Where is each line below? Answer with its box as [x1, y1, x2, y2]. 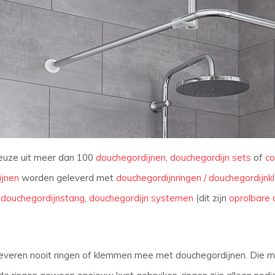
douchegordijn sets [169, 152, 251, 164]
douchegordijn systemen [88, 192, 193, 204]
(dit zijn [193, 192, 229, 204]
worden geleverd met [18, 172, 116, 184]
